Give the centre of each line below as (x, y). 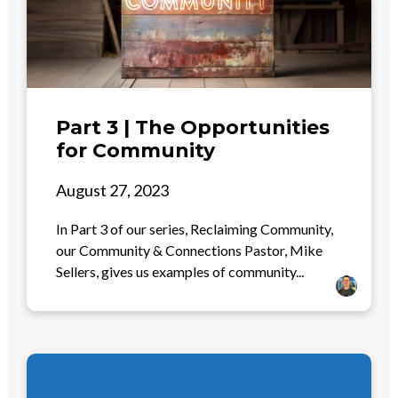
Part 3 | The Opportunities (193, 127)
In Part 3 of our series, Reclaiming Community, (195, 228)
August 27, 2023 (113, 190)
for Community (136, 150)
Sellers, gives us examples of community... (180, 271)
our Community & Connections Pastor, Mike (190, 250)
